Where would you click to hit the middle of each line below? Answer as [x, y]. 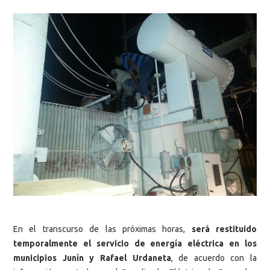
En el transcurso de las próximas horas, [102, 229]
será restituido [224, 229]
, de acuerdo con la [214, 258]
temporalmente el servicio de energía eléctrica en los [135, 244]
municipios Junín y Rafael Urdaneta [92, 258]
